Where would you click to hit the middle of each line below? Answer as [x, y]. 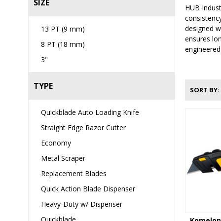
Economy [56, 143]
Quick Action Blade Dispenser [88, 189]
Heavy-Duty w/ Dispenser [82, 204]
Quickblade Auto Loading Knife [90, 112]
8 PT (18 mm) [63, 44]
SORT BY [203, 90]
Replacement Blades [74, 173]
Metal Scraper [63, 158]
